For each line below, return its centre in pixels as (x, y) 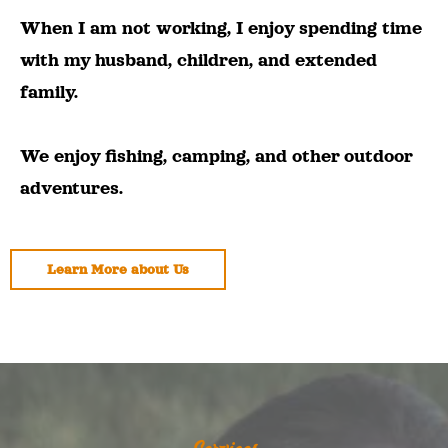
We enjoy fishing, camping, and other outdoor (216, 156)
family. (49, 92)
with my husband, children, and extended (198, 60)
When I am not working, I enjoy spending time (221, 28)
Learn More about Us (118, 269)
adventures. (71, 188)
